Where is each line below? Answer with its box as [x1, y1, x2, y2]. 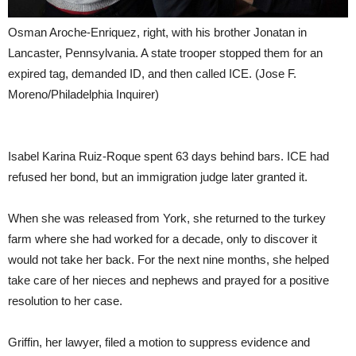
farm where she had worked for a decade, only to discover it [8, 231, 317, 246]
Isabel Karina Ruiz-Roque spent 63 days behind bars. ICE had [8, 149, 329, 163]
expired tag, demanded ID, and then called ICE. [8, 66, 255, 80]
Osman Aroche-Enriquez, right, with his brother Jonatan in [8, 25, 307, 39]
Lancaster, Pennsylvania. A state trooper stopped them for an [8, 45, 323, 60]
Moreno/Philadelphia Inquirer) [8, 87, 159, 101]
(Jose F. [255, 66, 296, 80]
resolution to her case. [8, 293, 122, 308]
